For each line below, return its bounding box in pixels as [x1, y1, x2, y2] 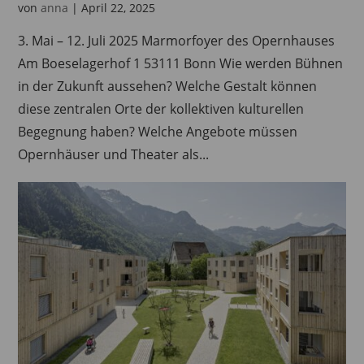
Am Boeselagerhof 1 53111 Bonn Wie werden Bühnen [18, 54, 344, 73]
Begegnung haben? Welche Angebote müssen [18, 123, 298, 141]
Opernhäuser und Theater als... [18, 145, 210, 164]
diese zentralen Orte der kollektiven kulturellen [18, 100, 305, 119]
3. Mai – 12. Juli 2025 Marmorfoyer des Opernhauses [18, 32, 336, 50]
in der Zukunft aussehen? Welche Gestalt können [18, 77, 318, 96]
